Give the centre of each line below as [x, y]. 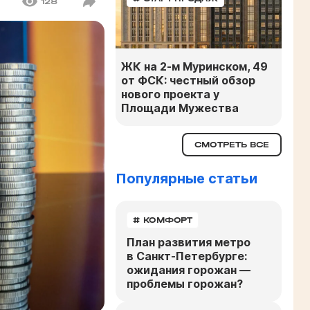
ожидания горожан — [189, 270]
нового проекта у [170, 94]
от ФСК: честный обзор [188, 80]
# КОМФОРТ [163, 220]
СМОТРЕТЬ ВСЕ [232, 144]
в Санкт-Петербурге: [187, 256]
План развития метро [189, 242]
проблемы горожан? [185, 283]
